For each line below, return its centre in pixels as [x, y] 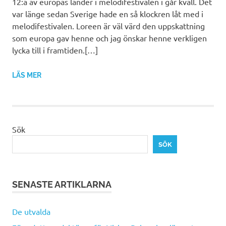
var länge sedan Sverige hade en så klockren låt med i [108, 14]
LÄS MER [27, 75]
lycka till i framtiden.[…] [55, 50]
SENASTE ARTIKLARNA [62, 184]
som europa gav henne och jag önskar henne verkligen [109, 38]
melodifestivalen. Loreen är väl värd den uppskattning [108, 26]
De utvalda [31, 211]
